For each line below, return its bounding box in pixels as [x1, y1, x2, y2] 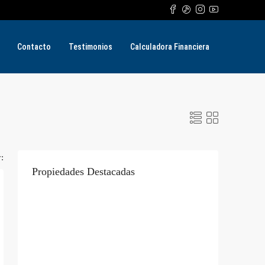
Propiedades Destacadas [32, 166, 135, 177]
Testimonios [69, 42, 112, 51]
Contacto [17, 42, 51, 51]
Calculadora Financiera [130, 42, 209, 51]
